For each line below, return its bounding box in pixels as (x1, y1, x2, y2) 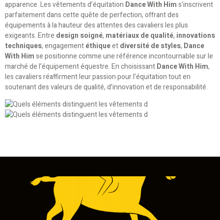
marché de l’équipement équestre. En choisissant (5, 61, 157, 72)
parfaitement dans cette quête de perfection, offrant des (5, 9, 179, 20)
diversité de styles (120, 40, 181, 51)
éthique (85, 40, 110, 51)
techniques (5, 40, 42, 51)
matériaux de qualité (106, 30, 173, 41)
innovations (176, 30, 215, 41)
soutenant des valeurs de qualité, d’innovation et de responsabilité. (5, 82, 208, 92)
